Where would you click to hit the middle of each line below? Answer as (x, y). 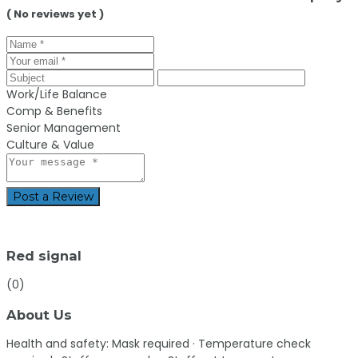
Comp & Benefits (54, 111)
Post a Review (53, 197)
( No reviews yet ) (55, 14)
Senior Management (64, 128)
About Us (39, 314)
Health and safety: (59, 343)
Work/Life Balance (57, 95)
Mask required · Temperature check (211, 343)
